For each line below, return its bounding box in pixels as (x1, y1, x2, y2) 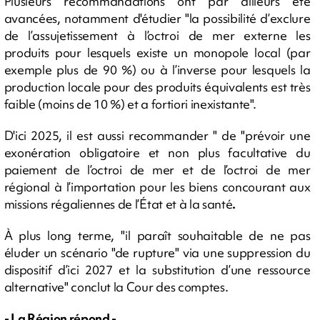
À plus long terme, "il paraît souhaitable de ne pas (4, 226, 311, 244)
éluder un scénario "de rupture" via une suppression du (4, 244, 311, 261)
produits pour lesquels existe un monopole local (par (4, 44, 311, 61)
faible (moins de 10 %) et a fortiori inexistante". (4, 95, 256, 112)
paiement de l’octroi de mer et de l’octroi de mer (4, 161, 311, 178)
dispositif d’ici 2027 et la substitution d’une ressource (4, 261, 311, 278)
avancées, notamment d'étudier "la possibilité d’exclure (4, 9, 311, 26)
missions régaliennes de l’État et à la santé (4, 195, 233, 212)
